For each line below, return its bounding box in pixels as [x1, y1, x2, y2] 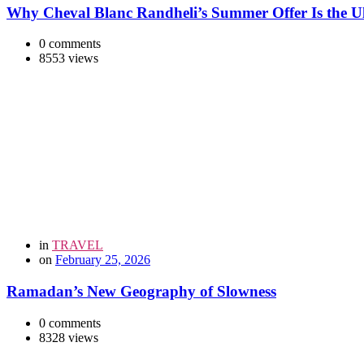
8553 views [39, 51, 98, 66]
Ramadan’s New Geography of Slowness [6, 282, 276, 300]
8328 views [39, 330, 98, 344]
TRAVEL [52, 238, 103, 253]
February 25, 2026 [55, 253, 150, 267]
